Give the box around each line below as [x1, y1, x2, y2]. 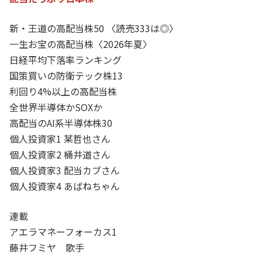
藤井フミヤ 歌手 [9, 240, 84, 254]
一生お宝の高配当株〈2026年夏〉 [9, 36, 152, 51]
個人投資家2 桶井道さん [9, 147, 111, 161]
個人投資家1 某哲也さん [9, 131, 111, 146]
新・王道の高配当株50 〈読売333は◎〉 [9, 20, 178, 35]
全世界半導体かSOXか [9, 99, 102, 114]
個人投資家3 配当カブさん [9, 163, 120, 177]
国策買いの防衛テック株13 [9, 68, 123, 82]
